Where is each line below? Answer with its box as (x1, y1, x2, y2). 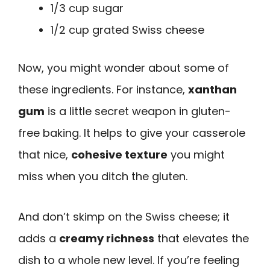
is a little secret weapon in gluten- (45, 104, 231, 119)
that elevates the (154, 230, 249, 246)
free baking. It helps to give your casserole (18, 125, 245, 141)
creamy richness (59, 230, 154, 246)
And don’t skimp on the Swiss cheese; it (18, 209, 230, 224)
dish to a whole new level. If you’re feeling (18, 252, 239, 268)
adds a (18, 230, 59, 246)
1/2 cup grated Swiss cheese (51, 22, 204, 38)
